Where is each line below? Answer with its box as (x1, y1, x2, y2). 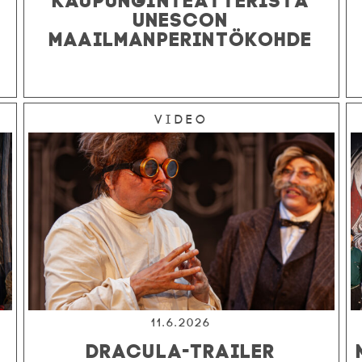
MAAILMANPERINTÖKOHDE (48, 27, 313, 47)
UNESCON (133, 7, 229, 27)
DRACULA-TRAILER (86, 339, 276, 359)
